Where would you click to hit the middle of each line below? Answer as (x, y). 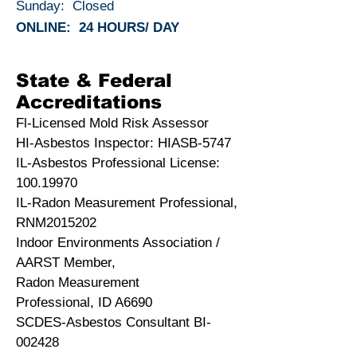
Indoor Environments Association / (118, 243)
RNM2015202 (56, 223)
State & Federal (94, 80)
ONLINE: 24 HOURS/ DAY (98, 27)
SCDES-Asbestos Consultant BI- (114, 322)
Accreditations (89, 102)
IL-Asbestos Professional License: (118, 163)
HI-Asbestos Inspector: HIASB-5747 (124, 143)
